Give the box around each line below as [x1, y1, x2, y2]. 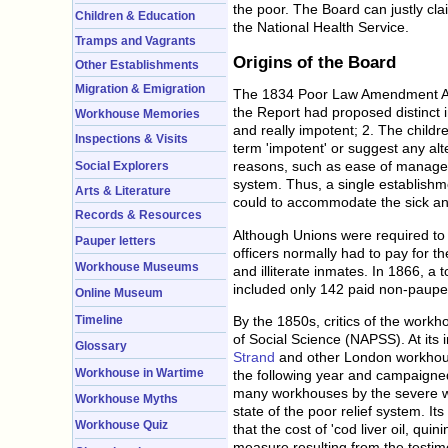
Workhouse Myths [75, 391, 178, 405]
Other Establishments [75, 58, 199, 72]
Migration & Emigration [75, 82, 205, 96]
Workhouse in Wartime [75, 365, 204, 379]
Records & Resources [75, 208, 202, 222]
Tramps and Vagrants [75, 33, 196, 47]
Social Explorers [75, 158, 169, 172]
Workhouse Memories [75, 106, 200, 120]
